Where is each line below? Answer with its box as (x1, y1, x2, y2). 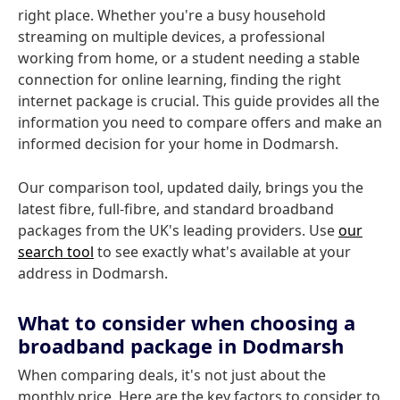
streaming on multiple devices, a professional (18, 27, 325, 46)
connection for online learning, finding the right (18, 70, 341, 89)
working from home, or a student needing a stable (18, 48, 360, 68)
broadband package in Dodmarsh (18, 332, 344, 359)
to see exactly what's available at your (94, 242, 351, 262)
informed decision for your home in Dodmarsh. (18, 134, 338, 154)
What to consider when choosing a (18, 309, 355, 336)
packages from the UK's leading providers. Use (18, 221, 338, 240)
